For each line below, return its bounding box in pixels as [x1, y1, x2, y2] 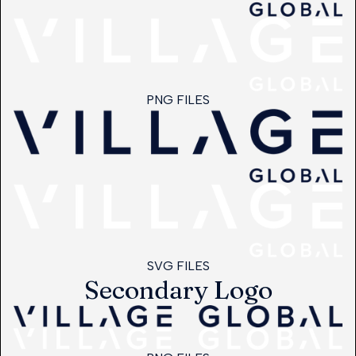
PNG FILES [146, 91, 210, 107]
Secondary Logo [83, 273, 273, 305]
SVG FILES [146, 257, 210, 273]
